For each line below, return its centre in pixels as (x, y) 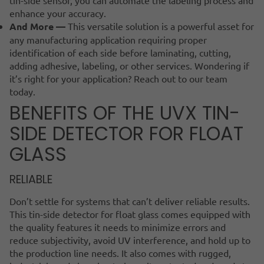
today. (22, 91)
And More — (39, 26)
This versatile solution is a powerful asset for (161, 26)
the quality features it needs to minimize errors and (118, 227)
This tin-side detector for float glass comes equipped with (130, 214)
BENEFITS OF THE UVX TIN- (125, 113)
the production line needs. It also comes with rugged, (120, 253)
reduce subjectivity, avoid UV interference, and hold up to (130, 240)
